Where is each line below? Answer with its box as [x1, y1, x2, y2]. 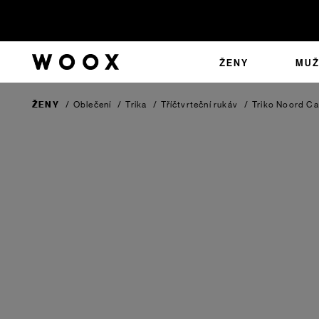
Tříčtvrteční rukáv [161, 100, 239, 110]
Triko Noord [252, 100, 307, 110]
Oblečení [73, 100, 112, 110]
